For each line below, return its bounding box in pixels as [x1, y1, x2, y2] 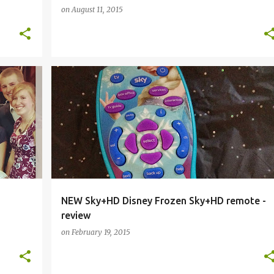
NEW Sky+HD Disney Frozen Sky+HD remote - [61, 195, 266, 206]
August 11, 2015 [71, 5, 123, 14]
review [61, 210, 91, 221]
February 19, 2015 [71, 228, 130, 237]
